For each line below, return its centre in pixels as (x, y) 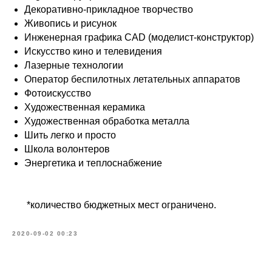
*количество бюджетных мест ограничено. (114, 205)
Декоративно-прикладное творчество (109, 9)
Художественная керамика (85, 107)
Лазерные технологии (74, 65)
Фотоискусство (58, 93)
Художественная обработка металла (107, 121)
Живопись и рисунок (70, 23)
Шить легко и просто (70, 135)
